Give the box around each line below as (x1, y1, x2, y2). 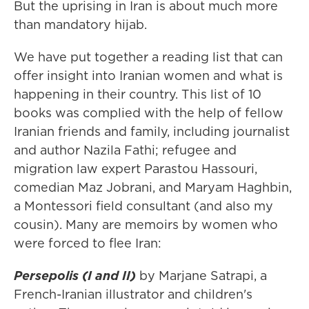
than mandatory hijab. (14, 16, 147, 34)
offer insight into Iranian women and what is (14, 67, 283, 85)
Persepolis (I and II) (14, 267, 136, 285)
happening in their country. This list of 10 (14, 86, 261, 103)
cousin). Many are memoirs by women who (14, 216, 278, 234)
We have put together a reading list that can (14, 48, 283, 66)
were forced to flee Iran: (14, 235, 161, 252)
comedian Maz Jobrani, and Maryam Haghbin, (14, 179, 292, 197)
